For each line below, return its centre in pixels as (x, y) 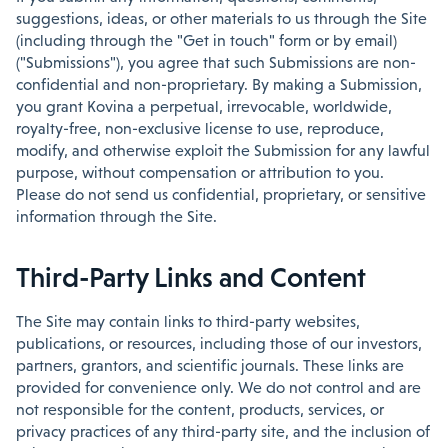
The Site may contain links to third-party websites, (188, 321)
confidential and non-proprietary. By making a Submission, (219, 84)
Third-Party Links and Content (191, 277)
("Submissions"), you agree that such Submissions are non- (216, 62)
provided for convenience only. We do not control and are (218, 387)
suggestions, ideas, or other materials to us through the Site (221, 18)
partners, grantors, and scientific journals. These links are (210, 365)
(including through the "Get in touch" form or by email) (206, 40)
